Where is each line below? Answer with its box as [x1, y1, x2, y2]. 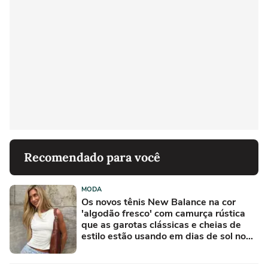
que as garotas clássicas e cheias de [81, 218, 241, 232]
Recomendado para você [24, 149, 160, 165]
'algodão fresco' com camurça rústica [81, 206, 245, 220]
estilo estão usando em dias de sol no [81, 229, 246, 243]
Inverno [81, 240, 114, 254]
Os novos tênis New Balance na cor [81, 195, 236, 209]
